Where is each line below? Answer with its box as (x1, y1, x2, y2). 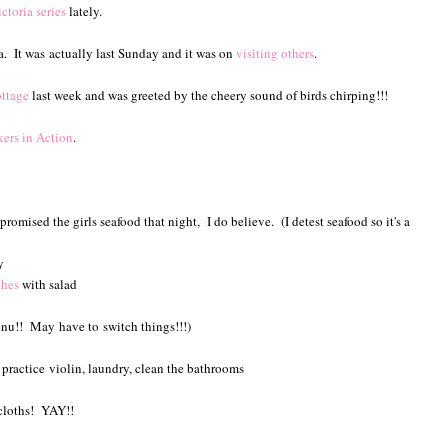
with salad (19, 274, 77, 293)
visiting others (236, 43, 314, 62)
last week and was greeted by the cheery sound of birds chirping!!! (29, 85, 388, 104)
